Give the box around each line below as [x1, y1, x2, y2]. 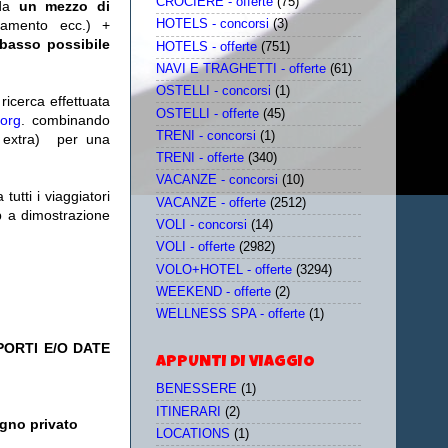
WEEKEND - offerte [156, 284, 271, 299]
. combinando [20, 112, 110, 129]
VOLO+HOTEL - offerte [156, 262, 292, 277]
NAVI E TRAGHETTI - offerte [156, 61, 326, 76]
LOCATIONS [156, 426, 230, 441]
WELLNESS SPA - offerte [156, 307, 305, 322]
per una [48, 131, 111, 148]
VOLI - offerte [156, 240, 235, 255]
